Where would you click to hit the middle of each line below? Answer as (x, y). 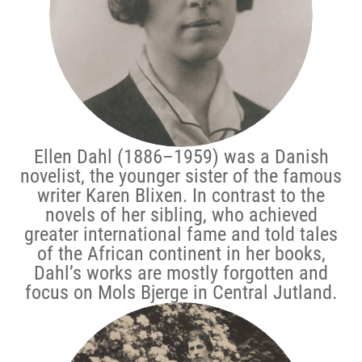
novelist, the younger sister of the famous (181, 176)
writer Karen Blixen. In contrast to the (181, 195)
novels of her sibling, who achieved (181, 215)
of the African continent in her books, (181, 253)
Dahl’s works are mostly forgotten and (181, 273)
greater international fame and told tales (181, 234)
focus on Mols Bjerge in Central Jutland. (181, 292)
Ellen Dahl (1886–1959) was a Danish (181, 156)
